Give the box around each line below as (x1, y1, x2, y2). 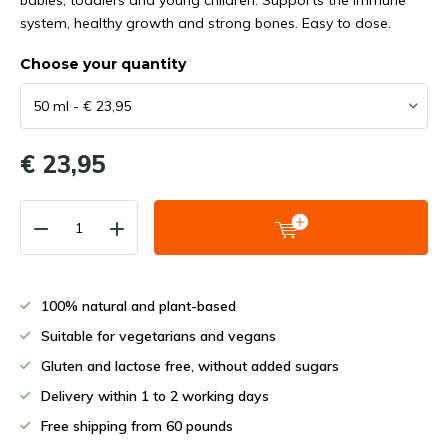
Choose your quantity (20, 55, 186, 73)
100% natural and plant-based (41, 297, 236, 315)
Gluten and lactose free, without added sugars (41, 357, 339, 375)
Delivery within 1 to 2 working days (41, 387, 269, 405)
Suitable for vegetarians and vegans (41, 327, 276, 345)
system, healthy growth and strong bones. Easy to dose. (20, 14, 391, 32)
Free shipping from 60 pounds (41, 417, 233, 435)
